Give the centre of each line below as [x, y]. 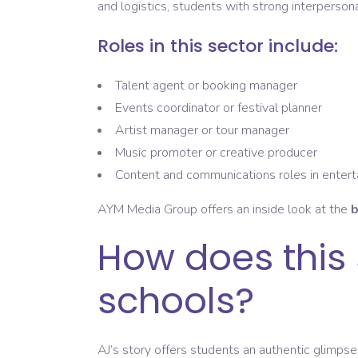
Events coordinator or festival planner [219, 108]
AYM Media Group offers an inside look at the [224, 210]
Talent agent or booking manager [206, 86]
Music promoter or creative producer [216, 153]
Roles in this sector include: [218, 46]
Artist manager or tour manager [202, 131]
